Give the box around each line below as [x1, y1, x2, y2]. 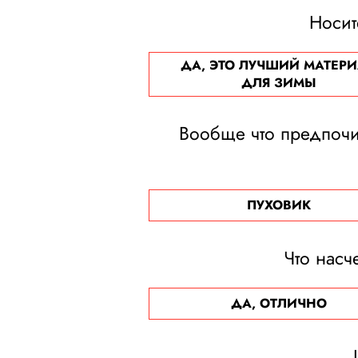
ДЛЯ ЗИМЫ [241, 74, 316, 92]
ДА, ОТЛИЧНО [230, 294, 327, 312]
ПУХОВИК [246, 196, 311, 214]
